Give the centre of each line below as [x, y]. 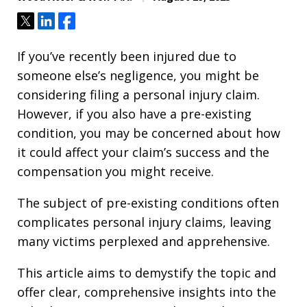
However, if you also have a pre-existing [134, 114]
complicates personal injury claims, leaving [144, 222]
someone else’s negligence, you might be [138, 76]
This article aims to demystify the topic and [147, 273]
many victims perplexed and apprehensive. [144, 242]
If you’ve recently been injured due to [127, 57]
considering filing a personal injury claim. [138, 95]
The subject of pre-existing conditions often [148, 203]
